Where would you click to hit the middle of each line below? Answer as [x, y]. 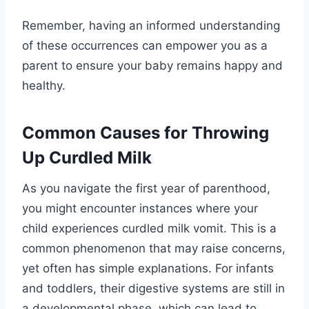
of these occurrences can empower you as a [145, 45]
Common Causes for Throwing [146, 132]
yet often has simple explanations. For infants [148, 268]
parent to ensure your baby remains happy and [152, 65]
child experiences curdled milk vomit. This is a [149, 228]
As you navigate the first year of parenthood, [146, 188]
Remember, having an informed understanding [151, 25]
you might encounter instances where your [140, 208]
